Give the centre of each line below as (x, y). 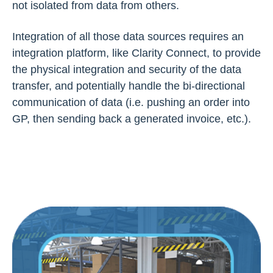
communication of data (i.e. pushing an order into (131, 102)
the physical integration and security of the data (127, 69)
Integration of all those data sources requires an (128, 37)
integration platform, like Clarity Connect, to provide (136, 53)
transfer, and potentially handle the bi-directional (129, 86)
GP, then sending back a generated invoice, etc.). (132, 119)
